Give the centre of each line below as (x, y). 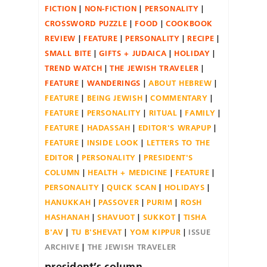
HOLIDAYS (184, 187)
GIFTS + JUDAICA (133, 53)
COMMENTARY (179, 97)
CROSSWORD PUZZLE (86, 23)
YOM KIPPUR (155, 232)
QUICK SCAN (132, 187)
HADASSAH (108, 127)
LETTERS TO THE (178, 142)
